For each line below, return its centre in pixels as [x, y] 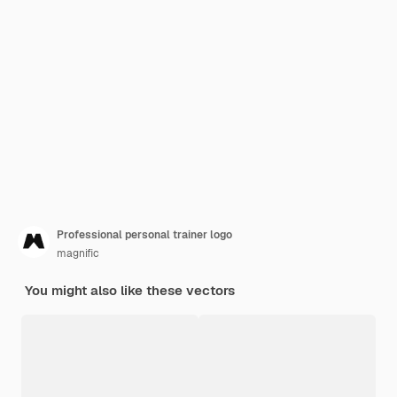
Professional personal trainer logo [144, 235]
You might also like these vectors [130, 290]
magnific [78, 253]
